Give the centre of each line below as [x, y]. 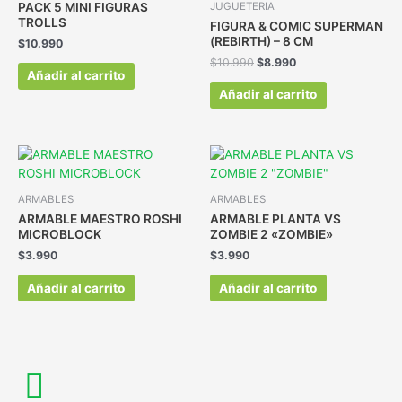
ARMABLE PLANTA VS [275, 218]
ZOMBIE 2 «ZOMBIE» [271, 234]
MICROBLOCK [60, 234]
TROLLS [42, 22]
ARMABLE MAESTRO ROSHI [100, 218]
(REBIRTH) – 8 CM [262, 41]
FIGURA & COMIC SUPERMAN [297, 26]
